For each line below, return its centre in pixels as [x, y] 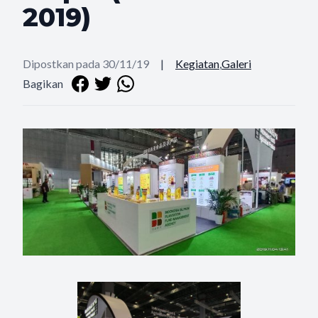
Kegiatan [197, 64]
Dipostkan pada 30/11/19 [86, 64]
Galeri [236, 64]
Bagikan [43, 83]
